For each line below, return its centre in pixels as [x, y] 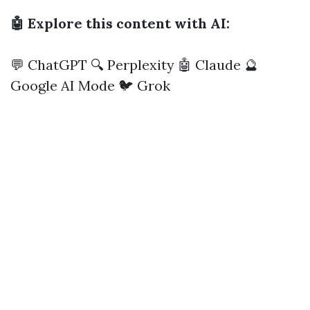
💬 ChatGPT [49, 65]
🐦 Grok [144, 85]
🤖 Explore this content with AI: [120, 23]
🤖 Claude [209, 65]
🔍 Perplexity [133, 65]
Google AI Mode [63, 85]
